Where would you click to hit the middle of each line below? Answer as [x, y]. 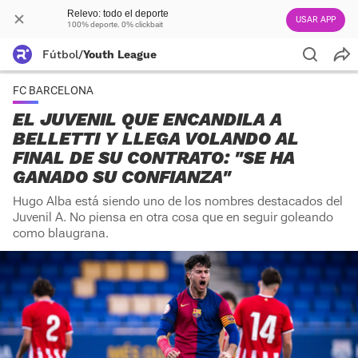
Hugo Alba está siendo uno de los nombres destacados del [178, 201]
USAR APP [316, 20]
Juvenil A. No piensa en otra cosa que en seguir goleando [173, 217]
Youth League [120, 54]
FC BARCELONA [53, 90]
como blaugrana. [61, 233]
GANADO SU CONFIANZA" [122, 177]
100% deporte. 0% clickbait [115, 24]
